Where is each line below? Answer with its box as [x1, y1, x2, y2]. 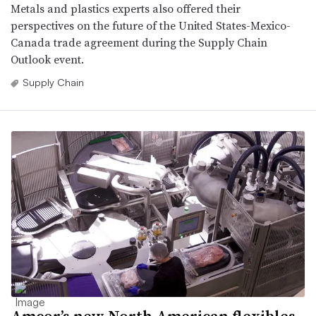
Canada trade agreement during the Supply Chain [11, 35, 267, 51]
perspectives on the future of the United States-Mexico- [11, 18, 291, 34]
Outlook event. [11, 51, 84, 68]
